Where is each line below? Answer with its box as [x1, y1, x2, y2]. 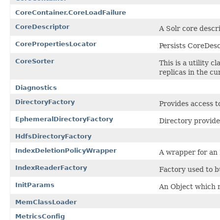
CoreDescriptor [15, 23, 69, 30]
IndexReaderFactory [15, 164, 87, 171]
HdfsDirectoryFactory [15, 132, 91, 140]
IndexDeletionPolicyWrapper [15, 146, 116, 154]
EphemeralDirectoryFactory [15, 115, 113, 123]
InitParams [15, 181, 55, 189]
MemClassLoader [15, 198, 77, 206]
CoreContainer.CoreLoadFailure [15, 8, 126, 16]
